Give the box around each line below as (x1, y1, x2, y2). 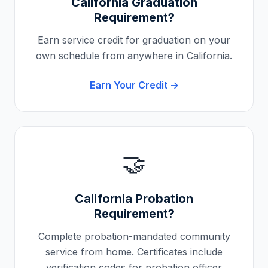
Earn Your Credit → (89, 79, 179, 91)
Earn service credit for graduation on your (38, 34, 230, 46)
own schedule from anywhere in (36, 50, 187, 62)
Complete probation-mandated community (38, 230, 230, 242)
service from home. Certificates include (45, 246, 223, 258)
